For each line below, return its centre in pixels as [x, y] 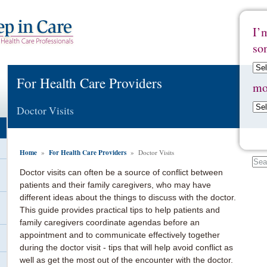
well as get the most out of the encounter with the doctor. [126, 260]
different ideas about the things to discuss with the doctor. [128, 197]
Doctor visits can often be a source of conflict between [121, 172]
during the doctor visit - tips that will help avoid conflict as [126, 247]
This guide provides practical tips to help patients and [120, 209]
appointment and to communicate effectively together [120, 235]
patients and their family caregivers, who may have [115, 184]
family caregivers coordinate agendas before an [110, 222]
